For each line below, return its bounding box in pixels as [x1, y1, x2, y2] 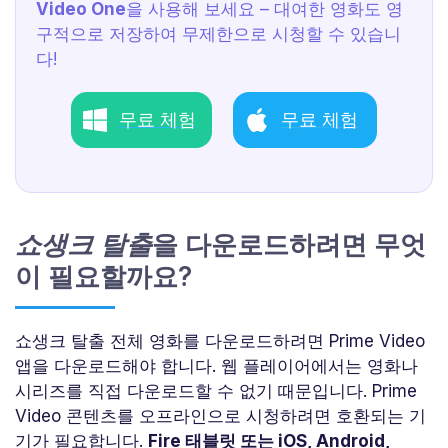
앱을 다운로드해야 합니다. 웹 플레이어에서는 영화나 [15, 355, 418, 376]
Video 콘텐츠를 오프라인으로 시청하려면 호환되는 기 [15, 405, 426, 426]
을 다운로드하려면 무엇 [152, 228, 426, 260]
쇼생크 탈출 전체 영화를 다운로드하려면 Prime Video [15, 330, 425, 351]
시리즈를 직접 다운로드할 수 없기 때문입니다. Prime [15, 380, 417, 401]
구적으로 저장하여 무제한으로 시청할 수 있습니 [36, 23, 401, 44]
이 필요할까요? [15, 260, 192, 292]
